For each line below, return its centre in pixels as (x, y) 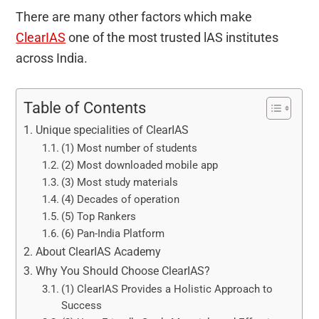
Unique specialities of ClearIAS (112, 130)
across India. (52, 58)
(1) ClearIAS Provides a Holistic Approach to (167, 289)
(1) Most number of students (129, 148)
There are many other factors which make (134, 16)
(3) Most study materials (119, 182)
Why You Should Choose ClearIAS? (122, 271)
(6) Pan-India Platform (113, 233)
